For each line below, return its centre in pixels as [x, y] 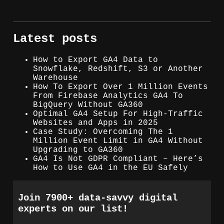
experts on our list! [73, 209]
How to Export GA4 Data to [95, 60]
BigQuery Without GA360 [88, 105]
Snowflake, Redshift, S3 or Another [118, 69]
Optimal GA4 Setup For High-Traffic [118, 114]
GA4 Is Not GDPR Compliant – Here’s [118, 159]
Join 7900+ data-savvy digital [98, 198]
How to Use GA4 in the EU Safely [110, 168]
